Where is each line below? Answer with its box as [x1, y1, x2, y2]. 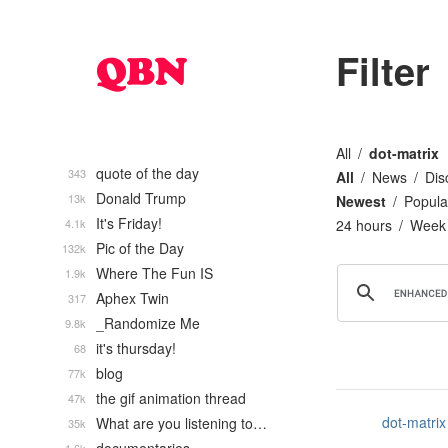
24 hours [336, 215, 392, 235]
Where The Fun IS [96, 263, 213, 283]
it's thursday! [96, 338, 176, 358]
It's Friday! [96, 213, 162, 233]
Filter [336, 43, 430, 98]
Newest [336, 191, 386, 211]
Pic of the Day [96, 238, 184, 258]
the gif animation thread [96, 388, 246, 408]
